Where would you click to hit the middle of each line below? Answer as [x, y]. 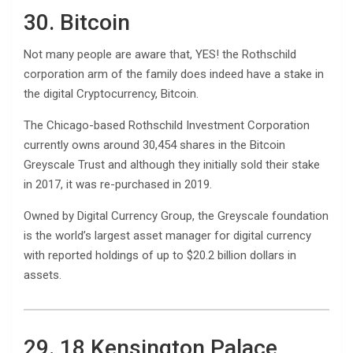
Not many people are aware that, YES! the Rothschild [160, 54]
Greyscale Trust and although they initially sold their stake [172, 164]
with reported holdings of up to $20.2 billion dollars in [160, 255]
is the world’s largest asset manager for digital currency [167, 235]
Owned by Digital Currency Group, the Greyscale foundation [176, 216]
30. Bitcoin [77, 22]
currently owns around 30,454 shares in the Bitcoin [154, 145]
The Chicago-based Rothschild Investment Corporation [167, 125]
